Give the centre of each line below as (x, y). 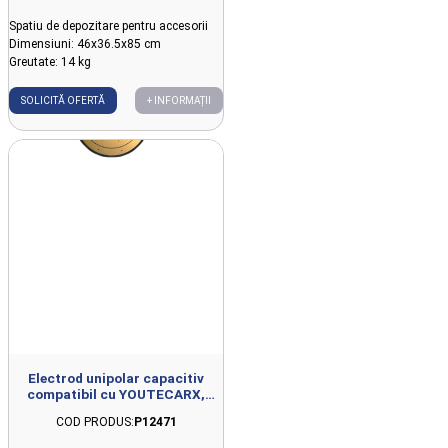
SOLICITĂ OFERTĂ (63, 101)
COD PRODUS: (94, 422)
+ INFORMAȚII (179, 101)
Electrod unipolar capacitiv (116, 378)
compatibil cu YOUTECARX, (116, 394)
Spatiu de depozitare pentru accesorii (108, 26)
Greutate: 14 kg (50, 62)
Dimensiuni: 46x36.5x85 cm (85, 44)
